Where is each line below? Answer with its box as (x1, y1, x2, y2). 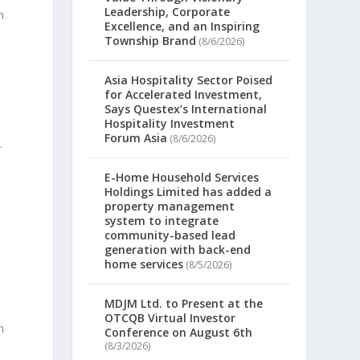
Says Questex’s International (104, 100, 268, 117)
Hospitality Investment (104, 115, 235, 131)
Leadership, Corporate (104, 3, 231, 19)
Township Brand (104, 32, 197, 48)
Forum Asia (104, 129, 168, 145)
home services (104, 256, 184, 272)
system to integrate (104, 212, 219, 228)
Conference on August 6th (104, 324, 253, 340)
